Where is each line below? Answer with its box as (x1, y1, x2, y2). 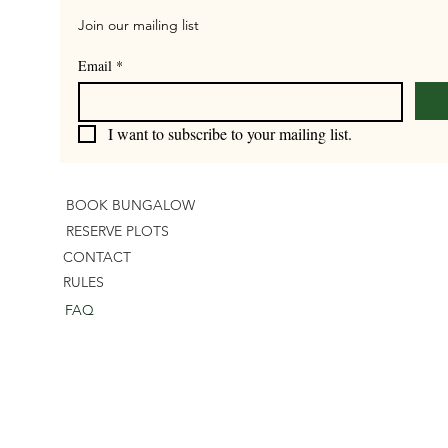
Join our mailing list (78, 16, 199, 34)
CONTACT (63, 247, 131, 266)
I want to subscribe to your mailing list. (108, 123, 352, 144)
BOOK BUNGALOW (66, 195, 195, 214)
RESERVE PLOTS (66, 221, 169, 240)
